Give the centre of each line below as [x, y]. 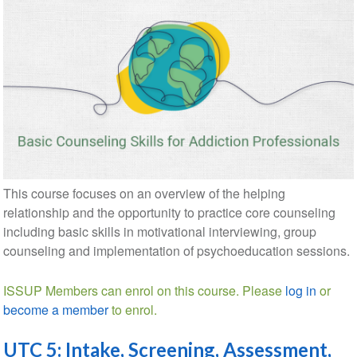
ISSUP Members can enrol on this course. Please [144, 291]
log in [300, 291]
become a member [55, 310]
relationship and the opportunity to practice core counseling [169, 213]
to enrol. [132, 310]
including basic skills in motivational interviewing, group [159, 232]
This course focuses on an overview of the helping [144, 194]
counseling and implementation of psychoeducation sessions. [176, 251]
